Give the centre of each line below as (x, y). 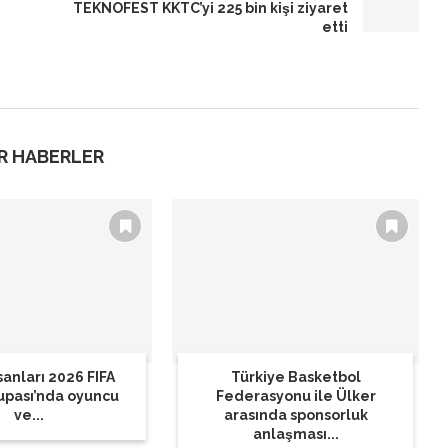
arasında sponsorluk (295, 415)
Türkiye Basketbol (295, 377)
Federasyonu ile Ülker (295, 396)
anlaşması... (295, 434)
